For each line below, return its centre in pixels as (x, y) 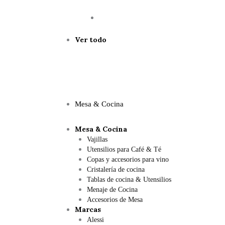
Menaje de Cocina (112, 190)
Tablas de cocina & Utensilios (129, 180)
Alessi (95, 220)
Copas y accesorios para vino (128, 159)
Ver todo (91, 40)
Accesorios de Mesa (115, 200)
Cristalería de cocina (116, 170)
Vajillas (97, 139)
